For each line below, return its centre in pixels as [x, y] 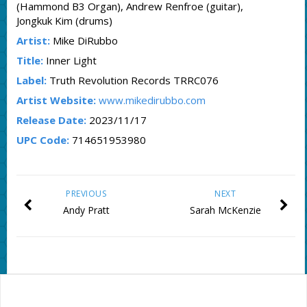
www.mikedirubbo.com [152, 100]
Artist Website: [56, 100]
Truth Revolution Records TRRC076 [132, 81]
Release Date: [51, 120]
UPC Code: [42, 140]
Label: [31, 81]
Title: [29, 61]
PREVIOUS [86, 194]
